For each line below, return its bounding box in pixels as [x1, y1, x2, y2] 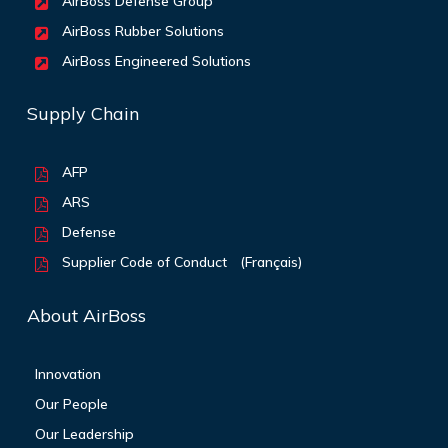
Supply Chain [26, 102, 139, 126]
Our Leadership [34, 425, 134, 444]
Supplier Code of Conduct [57, 253, 227, 272]
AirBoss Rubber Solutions [57, 22, 224, 41]
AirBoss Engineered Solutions [57, 52, 251, 71]
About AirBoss [26, 304, 146, 328]
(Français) [239, 253, 303, 272]
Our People [34, 395, 108, 414]
